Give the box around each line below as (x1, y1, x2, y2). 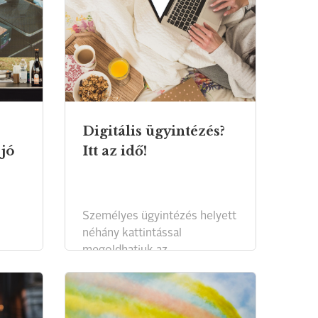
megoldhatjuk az (82, 245, 168, 256)
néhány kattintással (82, 228, 182, 239)
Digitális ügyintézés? (82, 124, 225, 139)
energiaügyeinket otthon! (82, 262, 213, 273)
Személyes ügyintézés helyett (82, 211, 236, 222)
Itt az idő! (82, 143, 147, 159)
